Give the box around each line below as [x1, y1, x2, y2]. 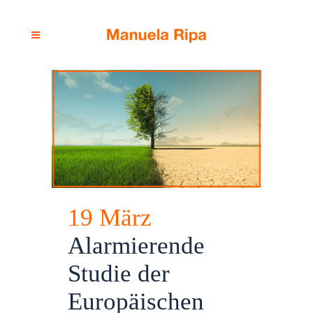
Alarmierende [68, 231, 205, 259]
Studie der [68, 259, 170, 287]
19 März [68, 203, 152, 231]
